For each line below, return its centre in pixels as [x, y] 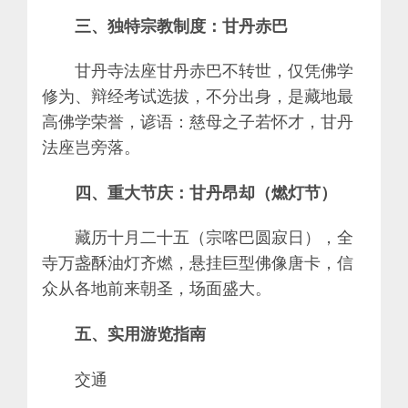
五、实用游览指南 [140, 334]
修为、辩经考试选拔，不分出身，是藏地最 [198, 96]
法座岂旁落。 [91, 147]
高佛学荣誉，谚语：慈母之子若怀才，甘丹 [198, 122]
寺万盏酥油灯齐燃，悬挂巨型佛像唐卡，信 [198, 263]
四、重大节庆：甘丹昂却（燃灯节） [206, 192]
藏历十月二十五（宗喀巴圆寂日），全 [214, 237]
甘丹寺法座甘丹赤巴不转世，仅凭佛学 [214, 71]
